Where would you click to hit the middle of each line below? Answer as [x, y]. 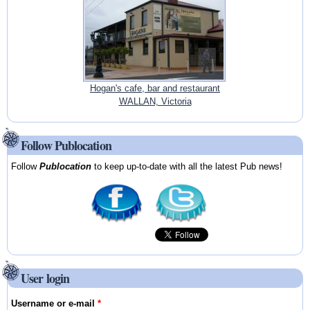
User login [45, 279]
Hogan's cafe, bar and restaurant [155, 89]
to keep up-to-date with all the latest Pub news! [187, 166]
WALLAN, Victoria [155, 102]
